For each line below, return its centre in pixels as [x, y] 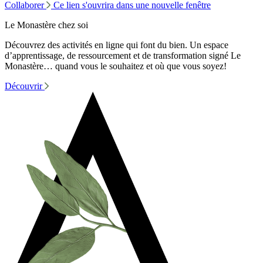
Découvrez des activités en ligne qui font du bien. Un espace [117, 45]
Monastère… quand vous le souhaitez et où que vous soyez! [116, 66]
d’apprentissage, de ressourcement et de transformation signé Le [123, 55]
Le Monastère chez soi [46, 25]
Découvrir [25, 86]
